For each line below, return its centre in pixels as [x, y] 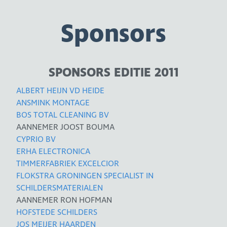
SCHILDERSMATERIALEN [60, 188]
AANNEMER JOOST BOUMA [66, 127]
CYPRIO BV [36, 139]
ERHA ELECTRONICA [53, 151]
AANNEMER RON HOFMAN [64, 200]
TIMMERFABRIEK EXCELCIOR [68, 163]
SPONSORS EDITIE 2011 [113, 72]
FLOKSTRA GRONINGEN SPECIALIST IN [85, 176]
